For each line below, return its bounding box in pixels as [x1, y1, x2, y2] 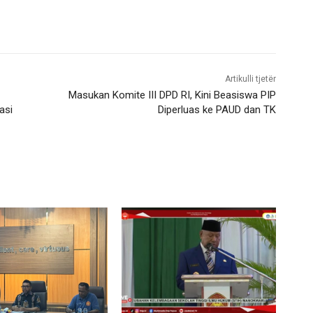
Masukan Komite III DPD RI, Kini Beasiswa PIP [68, 88, 277, 101]
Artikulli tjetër [225, 73, 277, 84]
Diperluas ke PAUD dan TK [158, 103, 277, 116]
